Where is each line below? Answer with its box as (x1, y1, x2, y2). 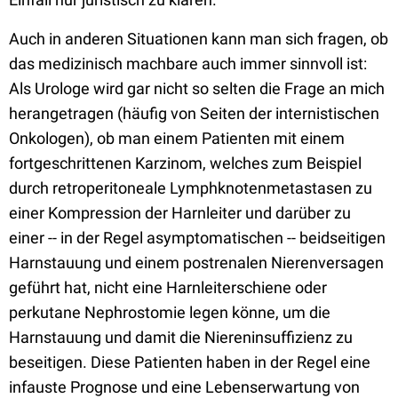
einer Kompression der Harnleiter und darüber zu (9, 203, 351, 222)
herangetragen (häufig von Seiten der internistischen (9, 104, 379, 123)
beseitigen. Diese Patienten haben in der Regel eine (9, 353, 370, 371)
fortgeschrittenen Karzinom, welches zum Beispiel (9, 154, 362, 172)
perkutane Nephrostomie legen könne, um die (9, 303, 330, 322)
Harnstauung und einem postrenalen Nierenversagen (9, 253, 384, 272)
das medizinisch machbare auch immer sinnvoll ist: (9, 54, 367, 73)
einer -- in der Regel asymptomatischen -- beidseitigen (9, 228, 386, 247)
